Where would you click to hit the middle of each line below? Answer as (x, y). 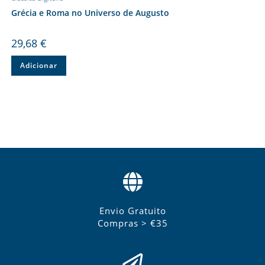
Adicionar (38, 65)
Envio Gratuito (132, 211)
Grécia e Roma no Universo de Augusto (90, 12)
